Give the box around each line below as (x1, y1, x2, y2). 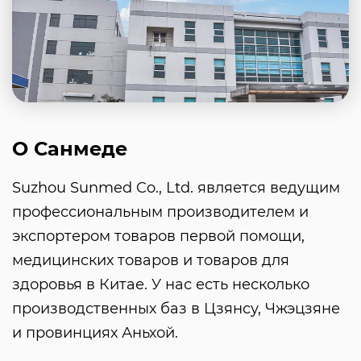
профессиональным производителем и (12, 202, 309, 221)
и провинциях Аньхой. (12, 323, 178, 342)
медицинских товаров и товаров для (12, 251, 289, 269)
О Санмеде (12, 136, 127, 160)
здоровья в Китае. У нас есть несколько (12, 275, 309, 293)
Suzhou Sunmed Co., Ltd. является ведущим (12, 178, 340, 197)
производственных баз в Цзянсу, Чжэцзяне (12, 299, 340, 317)
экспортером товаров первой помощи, (12, 226, 305, 245)
